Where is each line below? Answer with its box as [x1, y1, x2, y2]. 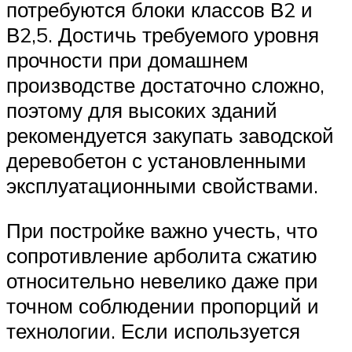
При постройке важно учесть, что [6, 218, 317, 244]
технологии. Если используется [6, 318, 300, 344]
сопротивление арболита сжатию [6, 243, 317, 269]
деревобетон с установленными [6, 147, 306, 173]
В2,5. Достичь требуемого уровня [6, 21, 319, 47]
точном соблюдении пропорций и [6, 293, 319, 319]
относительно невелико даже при [6, 268, 318, 294]
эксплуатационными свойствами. [6, 172, 318, 198]
